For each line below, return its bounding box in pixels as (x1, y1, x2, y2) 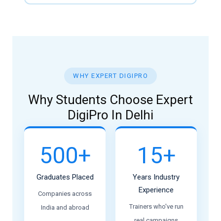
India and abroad (40, 204, 89, 211)
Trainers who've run (129, 203, 184, 210)
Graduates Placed (36, 173, 94, 182)
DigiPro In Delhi (68, 108, 153, 122)
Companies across (38, 190, 92, 197)
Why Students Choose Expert (28, 92, 193, 107)
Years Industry (133, 173, 180, 182)
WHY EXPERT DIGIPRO (73, 72, 148, 79)
